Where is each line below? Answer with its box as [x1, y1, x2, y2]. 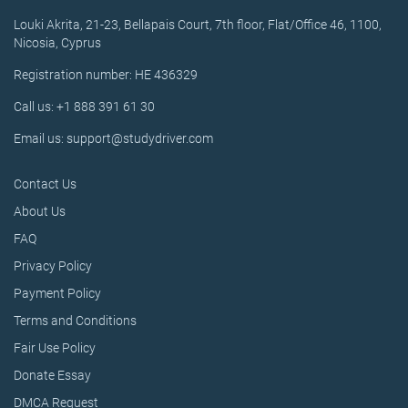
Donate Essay [14, 368, 91, 382]
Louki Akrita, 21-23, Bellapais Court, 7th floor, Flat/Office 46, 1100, [14, 17, 382, 32]
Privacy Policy [14, 259, 92, 273]
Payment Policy [14, 286, 101, 301]
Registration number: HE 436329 [14, 67, 198, 82]
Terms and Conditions [14, 313, 137, 328]
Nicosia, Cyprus [14, 36, 101, 50]
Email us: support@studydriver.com [14, 131, 213, 146]
